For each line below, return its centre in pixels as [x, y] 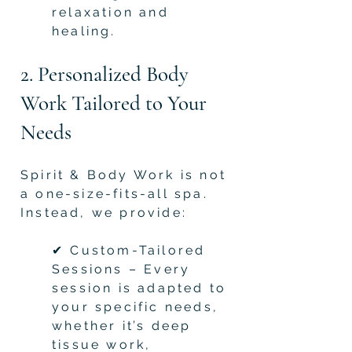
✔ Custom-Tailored [129, 250]
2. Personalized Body [104, 74]
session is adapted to [139, 288]
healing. [84, 31]
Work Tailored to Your [114, 103]
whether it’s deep [122, 325]
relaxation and [110, 12]
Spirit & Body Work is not [123, 174]
